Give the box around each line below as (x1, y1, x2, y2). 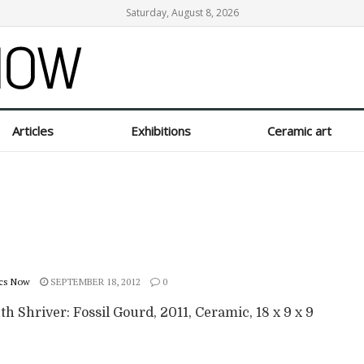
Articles (11, 123, 54, 139)
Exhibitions (130, 123, 191, 139)
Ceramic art (267, 123, 332, 139)
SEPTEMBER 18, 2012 (48, 275, 141, 288)
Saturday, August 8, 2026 (125, 6, 239, 19)
